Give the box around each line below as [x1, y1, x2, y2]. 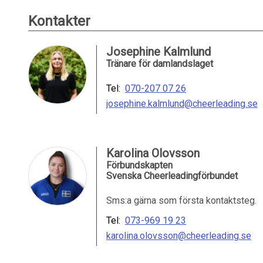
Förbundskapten [106, 160, 173, 171]
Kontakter [28, 13, 90, 29]
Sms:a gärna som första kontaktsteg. [106, 195, 257, 206]
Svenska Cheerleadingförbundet [106, 170, 238, 181]
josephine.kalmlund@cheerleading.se [106, 98, 258, 109]
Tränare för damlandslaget [106, 58, 213, 69]
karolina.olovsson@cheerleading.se [106, 230, 251, 241]
